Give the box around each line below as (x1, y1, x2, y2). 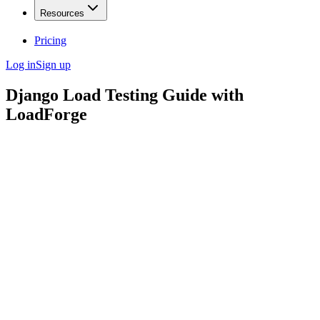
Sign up (36, 59, 71, 71)
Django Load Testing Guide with (6, 86, 244, 105)
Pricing (34, 34, 66, 47)
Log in (6, 59, 36, 71)
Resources (40, 8, 84, 19)
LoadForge (6, 105, 87, 124)
